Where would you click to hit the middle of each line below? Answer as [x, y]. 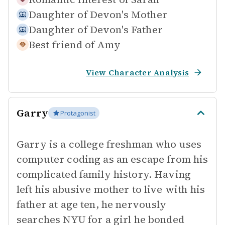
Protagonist [78, 113]
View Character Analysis [137, 72]
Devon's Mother [128, 15]
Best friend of [62, 45]
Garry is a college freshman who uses [109, 144]
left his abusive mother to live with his [111, 189]
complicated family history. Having [104, 174]
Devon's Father [126, 30]
